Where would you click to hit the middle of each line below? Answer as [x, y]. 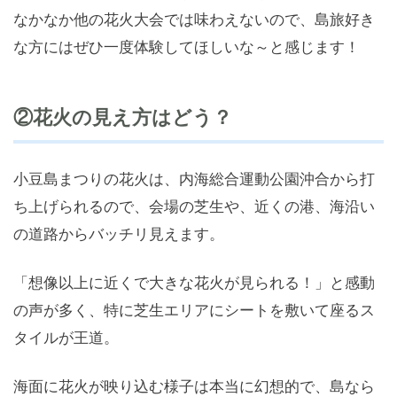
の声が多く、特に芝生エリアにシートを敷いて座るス [194, 310]
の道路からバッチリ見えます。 [119, 234]
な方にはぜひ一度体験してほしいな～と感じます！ [187, 47]
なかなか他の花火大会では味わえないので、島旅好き [194, 19]
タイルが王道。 [66, 338]
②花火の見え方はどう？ [123, 117]
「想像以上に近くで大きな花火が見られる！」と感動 [194, 283]
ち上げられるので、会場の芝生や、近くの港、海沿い [194, 206]
